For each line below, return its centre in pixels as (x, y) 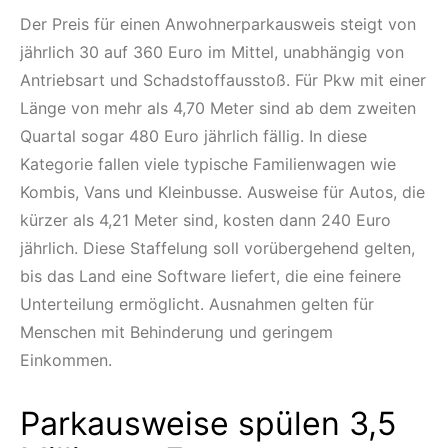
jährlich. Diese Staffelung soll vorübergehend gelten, (217, 248)
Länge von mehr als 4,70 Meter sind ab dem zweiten (218, 108)
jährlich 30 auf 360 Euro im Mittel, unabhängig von (212, 52)
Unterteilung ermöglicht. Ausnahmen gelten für (197, 304)
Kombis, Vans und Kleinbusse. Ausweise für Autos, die (222, 192)
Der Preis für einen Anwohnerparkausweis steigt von (218, 24)
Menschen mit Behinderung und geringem (176, 332)
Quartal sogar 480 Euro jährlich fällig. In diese (193, 136)
